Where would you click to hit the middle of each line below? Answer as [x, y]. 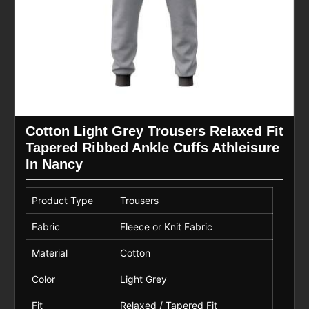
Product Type [62, 201]
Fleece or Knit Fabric [166, 227]
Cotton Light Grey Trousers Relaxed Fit [154, 131]
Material [49, 253]
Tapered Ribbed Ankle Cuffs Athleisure [152, 148]
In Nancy [54, 165]
